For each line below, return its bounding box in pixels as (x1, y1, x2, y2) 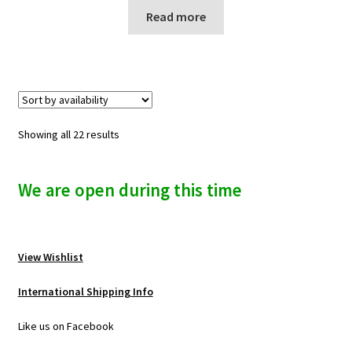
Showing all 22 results (17, 127, 119, 142)
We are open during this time (17, 179, 242, 202)
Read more (146, 9, 206, 25)
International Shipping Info (17, 284, 153, 299)
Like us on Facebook (17, 319, 114, 334)
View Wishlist (17, 250, 83, 265)
